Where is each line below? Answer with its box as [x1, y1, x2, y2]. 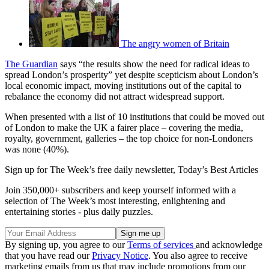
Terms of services [127, 239, 196, 250]
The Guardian [5, 58, 58, 69]
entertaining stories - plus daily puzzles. [5, 206, 153, 217]
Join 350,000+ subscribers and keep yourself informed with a [5, 184, 236, 195]
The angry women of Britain [121, 38, 229, 49]
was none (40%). [5, 144, 69, 154]
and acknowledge [196, 239, 262, 250]
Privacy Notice [92, 250, 148, 261]
